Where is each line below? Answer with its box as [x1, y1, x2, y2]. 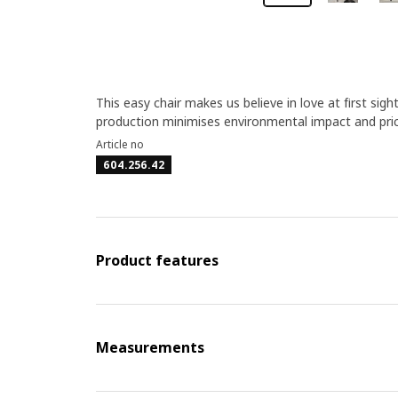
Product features [95, 251, 219, 270]
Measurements [95, 338, 204, 357]
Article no [95, 137, 144, 152]
